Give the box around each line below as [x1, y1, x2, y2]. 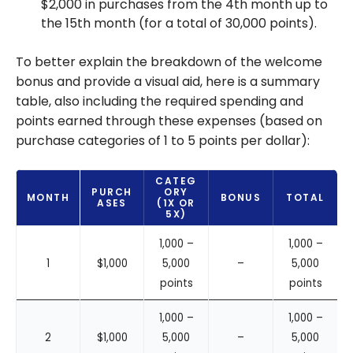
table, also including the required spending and [16, 92, 303, 111]
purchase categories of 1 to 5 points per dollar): [16, 132, 310, 150]
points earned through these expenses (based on [16, 112, 322, 131]
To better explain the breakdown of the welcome [16, 53, 322, 72]
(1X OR [157, 196, 195, 210]
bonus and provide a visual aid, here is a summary [16, 72, 320, 91]
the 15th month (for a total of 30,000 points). [41, 14, 317, 33]
